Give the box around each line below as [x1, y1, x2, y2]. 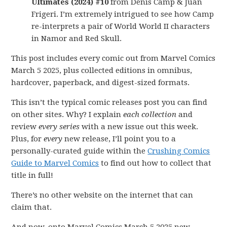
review [11, 122, 39, 131]
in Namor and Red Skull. [31, 34, 122, 43]
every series [39, 122, 80, 131]
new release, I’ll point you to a [62, 134, 176, 143]
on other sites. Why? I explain [11, 110, 124, 119]
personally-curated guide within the [11, 146, 148, 156]
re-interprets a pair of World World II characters [31, 22, 210, 31]
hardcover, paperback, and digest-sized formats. [11, 78, 190, 87]
